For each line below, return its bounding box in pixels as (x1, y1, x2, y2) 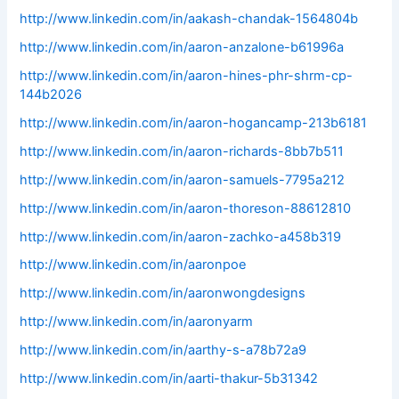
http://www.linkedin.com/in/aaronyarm (20, 313, 254, 330)
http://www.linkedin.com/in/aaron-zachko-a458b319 (20, 228, 342, 245)
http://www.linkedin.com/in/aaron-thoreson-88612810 (20, 199, 352, 216)
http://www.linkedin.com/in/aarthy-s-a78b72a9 (20, 342, 307, 359)
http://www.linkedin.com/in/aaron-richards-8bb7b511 (20, 142, 345, 159)
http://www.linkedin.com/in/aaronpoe (20, 256, 247, 273)
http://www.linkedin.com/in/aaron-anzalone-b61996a (20, 38, 345, 55)
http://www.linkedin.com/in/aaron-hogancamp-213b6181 (20, 114, 368, 131)
